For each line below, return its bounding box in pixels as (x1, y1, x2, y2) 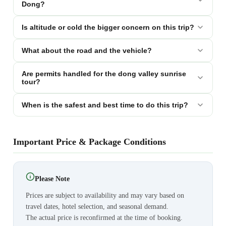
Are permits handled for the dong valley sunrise (21, 70, 186, 78)
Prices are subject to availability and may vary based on (25, 192, 184, 200)
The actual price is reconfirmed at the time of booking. (25, 214, 183, 222)
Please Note (34, 175, 70, 183)
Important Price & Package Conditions (13, 137, 166, 147)
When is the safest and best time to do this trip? (21, 101, 188, 109)
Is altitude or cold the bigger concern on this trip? (21, 23, 194, 32)
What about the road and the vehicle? (21, 46, 152, 55)
